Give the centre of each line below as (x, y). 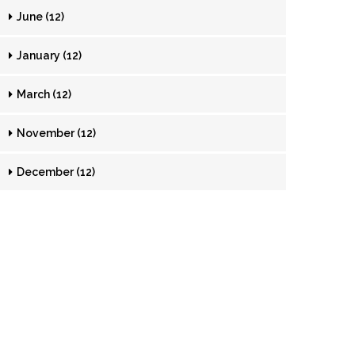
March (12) (43, 94)
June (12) (39, 17)
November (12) (55, 133)
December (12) (55, 172)
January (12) (48, 55)
